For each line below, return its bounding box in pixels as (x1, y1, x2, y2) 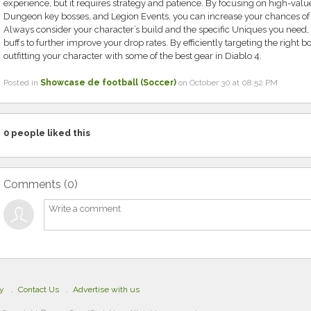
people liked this (8, 128, 90, 138)
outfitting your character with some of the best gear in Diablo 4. (3, 51, 262, 61)
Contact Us (18, 285, 59, 294)
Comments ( (3, 178, 67, 191)
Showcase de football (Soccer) (40, 78, 176, 87)
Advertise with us (73, 285, 140, 294)
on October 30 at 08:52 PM (176, 78, 278, 87)
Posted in (3, 78, 40, 87)
